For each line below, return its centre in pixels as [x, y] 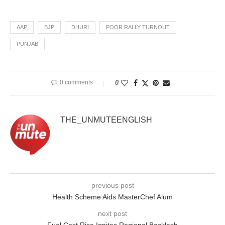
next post [113, 214]
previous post [113, 186]
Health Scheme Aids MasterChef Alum [113, 197]
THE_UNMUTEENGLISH [106, 120]
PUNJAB [27, 44]
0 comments [76, 83]
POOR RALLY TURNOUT [138, 27]
